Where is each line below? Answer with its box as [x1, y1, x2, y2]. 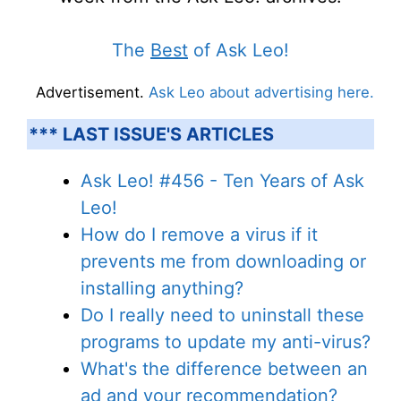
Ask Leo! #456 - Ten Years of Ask [81, 169, 364, 192]
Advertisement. [36, 83, 149, 101]
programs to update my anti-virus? [81, 330, 371, 353]
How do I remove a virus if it [81, 223, 318, 245]
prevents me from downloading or [81, 250, 366, 272]
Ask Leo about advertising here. [149, 83, 374, 101]
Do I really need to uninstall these [81, 303, 364, 326]
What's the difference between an [81, 357, 368, 380]
